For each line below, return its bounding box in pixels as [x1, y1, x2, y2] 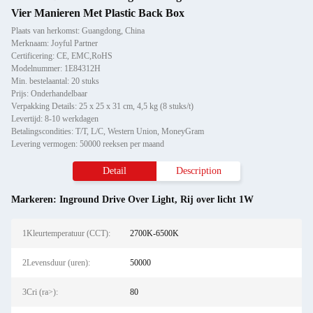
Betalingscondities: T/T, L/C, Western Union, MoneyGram [11, 126, 204, 136]
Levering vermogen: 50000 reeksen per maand [11, 139, 164, 149]
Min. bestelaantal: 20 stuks [11, 76, 99, 86]
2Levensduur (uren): [22, 258, 90, 268]
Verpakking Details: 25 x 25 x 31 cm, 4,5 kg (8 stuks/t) [11, 101, 194, 111]
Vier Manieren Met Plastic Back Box [11, 7, 184, 19]
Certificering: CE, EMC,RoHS [11, 51, 112, 61]
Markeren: [11, 194, 59, 205]
